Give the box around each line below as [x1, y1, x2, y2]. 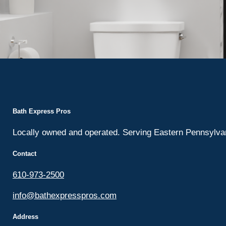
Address [13, 213, 38, 220]
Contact [13, 150, 36, 157]
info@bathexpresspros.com [13, 191, 117, 200]
